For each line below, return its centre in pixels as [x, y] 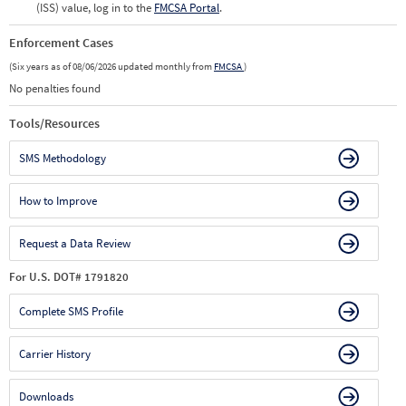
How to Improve [58, 201]
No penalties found [55, 88]
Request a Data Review [75, 243]
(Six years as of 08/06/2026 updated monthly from [111, 66]
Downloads [46, 396]
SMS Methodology [63, 158]
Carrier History [55, 354]
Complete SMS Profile [71, 311]
